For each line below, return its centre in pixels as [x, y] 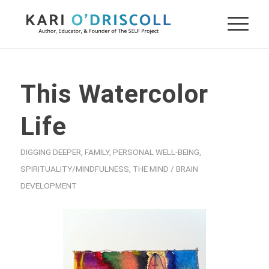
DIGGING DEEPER [50, 152]
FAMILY [97, 152]
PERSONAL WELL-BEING [156, 152]
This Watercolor [114, 94]
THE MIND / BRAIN [165, 169]
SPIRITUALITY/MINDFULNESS [74, 169]
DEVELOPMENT [48, 186]
